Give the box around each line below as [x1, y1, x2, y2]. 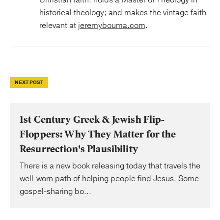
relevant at [39, 20, 78, 31]
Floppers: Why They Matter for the [20, 128, 176, 140]
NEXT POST [15, 79, 43, 86]
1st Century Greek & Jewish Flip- [20, 113, 165, 126]
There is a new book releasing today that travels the [20, 160, 200, 171]
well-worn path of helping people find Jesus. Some [20, 173, 199, 184]
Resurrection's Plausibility [20, 142, 138, 155]
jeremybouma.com [78, 20, 145, 31]
